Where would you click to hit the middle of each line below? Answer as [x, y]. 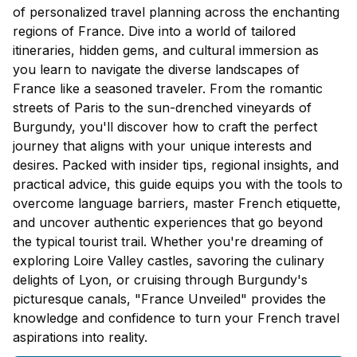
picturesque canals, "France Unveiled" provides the [169, 298]
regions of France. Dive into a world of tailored [154, 31]
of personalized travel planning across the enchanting [176, 12]
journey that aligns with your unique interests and [162, 145]
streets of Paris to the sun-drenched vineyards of [162, 107]
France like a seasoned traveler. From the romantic [168, 88]
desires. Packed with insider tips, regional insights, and [176, 165]
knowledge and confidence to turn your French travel [176, 318]
